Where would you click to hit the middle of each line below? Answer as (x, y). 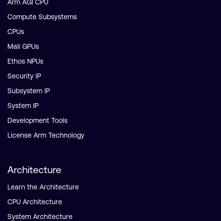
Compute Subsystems (42, 17)
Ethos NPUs (25, 61)
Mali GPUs (23, 46)
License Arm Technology (46, 135)
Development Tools (37, 120)
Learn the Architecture (43, 187)
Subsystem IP (29, 91)
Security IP (24, 76)
